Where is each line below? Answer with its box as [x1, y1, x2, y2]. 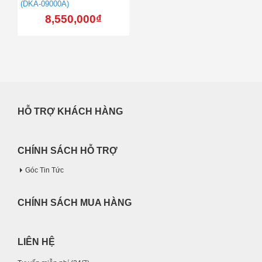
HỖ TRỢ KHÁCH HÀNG [18, 106, 123, 116]
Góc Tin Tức [25, 166, 64, 174]
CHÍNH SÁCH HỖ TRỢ [18, 145, 118, 156]
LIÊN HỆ [18, 236, 55, 247]
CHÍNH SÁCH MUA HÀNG [18, 197, 132, 208]
